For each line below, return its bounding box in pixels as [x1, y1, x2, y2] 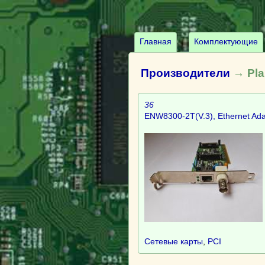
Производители [141, 67, 231, 79]
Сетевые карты [144, 237, 203, 246]
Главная [140, 37, 172, 46]
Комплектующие [194, 37, 258, 46]
